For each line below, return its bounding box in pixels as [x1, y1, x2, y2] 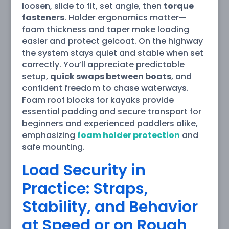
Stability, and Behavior [21, 196, 198, 218]
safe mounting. [21, 141, 85, 153]
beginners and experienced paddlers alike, [21, 117, 198, 129]
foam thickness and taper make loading [21, 23, 189, 35]
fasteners [21, 11, 64, 24]
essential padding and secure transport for [21, 105, 201, 118]
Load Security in [21, 159, 146, 181]
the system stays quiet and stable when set [21, 47, 203, 59]
